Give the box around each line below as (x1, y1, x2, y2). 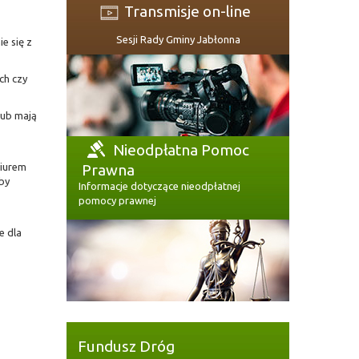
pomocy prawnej (79, 195, 156, 206)
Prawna (81, 161, 135, 179)
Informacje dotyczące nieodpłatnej (79, 180, 240, 192)
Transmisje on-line (124, 2, 251, 20)
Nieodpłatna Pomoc (109, 141, 249, 159)
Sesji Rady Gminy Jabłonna (115, 34, 240, 45)
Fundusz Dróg (77, 337, 175, 355)
